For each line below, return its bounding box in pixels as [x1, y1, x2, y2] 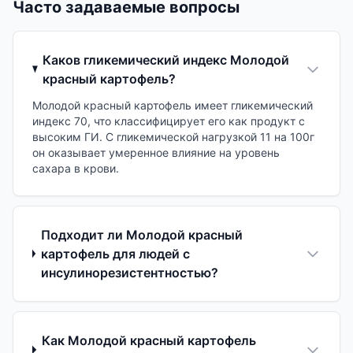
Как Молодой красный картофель [42, 332, 257, 348]
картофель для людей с [41, 245, 191, 262]
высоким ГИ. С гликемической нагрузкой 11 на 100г [32, 129, 314, 143]
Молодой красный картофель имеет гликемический [32, 98, 313, 112]
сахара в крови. [32, 161, 119, 175]
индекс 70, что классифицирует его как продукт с [32, 113, 305, 128]
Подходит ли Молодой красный [41, 226, 243, 243]
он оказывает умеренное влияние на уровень [32, 145, 280, 159]
